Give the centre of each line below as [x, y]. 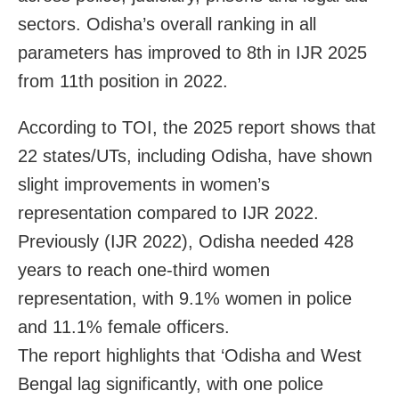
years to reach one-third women [144, 269]
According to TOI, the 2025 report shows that [197, 127]
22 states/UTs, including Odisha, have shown [195, 155]
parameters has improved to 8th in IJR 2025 [192, 52]
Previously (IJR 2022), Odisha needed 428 [186, 241]
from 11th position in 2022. [123, 81]
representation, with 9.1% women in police [185, 298]
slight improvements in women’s [144, 184]
